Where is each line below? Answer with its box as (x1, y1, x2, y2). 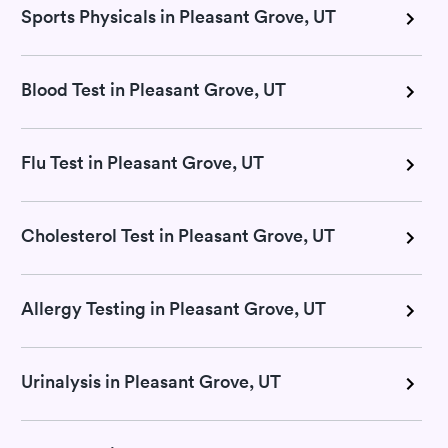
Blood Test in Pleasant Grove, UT (21, 78, 286, 101)
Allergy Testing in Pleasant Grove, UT (21, 297, 326, 320)
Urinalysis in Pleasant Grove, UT (21, 370, 281, 393)
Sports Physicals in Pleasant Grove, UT (21, 5, 336, 28)
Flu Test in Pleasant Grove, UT (21, 151, 264, 174)
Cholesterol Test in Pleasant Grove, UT (21, 224, 335, 247)
